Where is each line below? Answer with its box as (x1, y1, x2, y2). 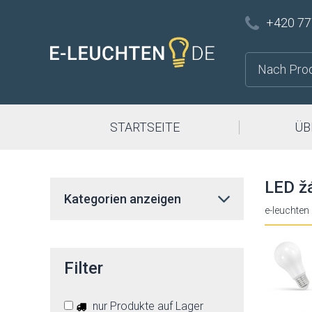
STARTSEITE (109, 120, 180, 134)
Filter (64, 258, 103, 278)
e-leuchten (264, 205, 309, 216)
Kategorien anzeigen (64, 192, 181, 206)
